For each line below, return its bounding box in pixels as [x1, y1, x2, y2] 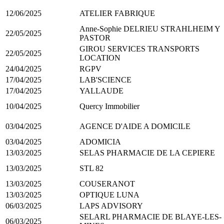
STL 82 [79, 163, 103, 172]
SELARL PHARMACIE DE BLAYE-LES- [79, 212, 221, 221]
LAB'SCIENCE [79, 75, 131, 84]
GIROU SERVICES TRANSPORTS [79, 44, 199, 53]
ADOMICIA [79, 137, 121, 146]
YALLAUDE [79, 86, 123, 95]
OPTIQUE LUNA [79, 190, 139, 199]
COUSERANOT [79, 179, 135, 188]
